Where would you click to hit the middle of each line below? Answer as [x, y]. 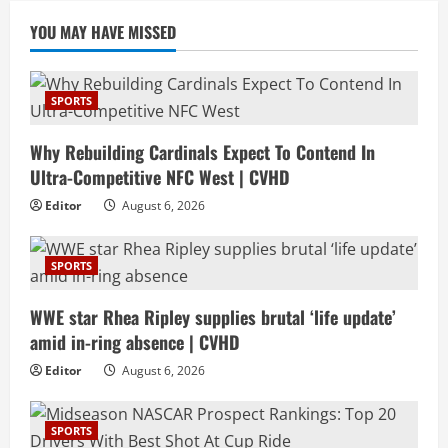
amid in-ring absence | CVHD [135, 341]
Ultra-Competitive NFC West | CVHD [160, 176]
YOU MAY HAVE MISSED [103, 31]
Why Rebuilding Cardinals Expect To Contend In [202, 151]
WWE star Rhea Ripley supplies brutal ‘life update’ [213, 316]
